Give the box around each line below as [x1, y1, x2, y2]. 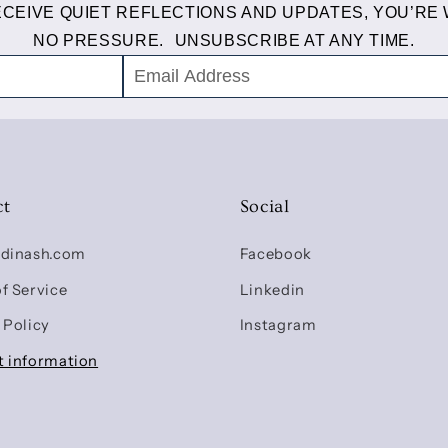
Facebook [239, 245, 312, 264]
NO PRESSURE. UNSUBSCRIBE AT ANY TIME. [33, 32, 415, 50]
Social [239, 196, 290, 218]
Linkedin [239, 280, 305, 299]
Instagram [239, 316, 317, 335]
